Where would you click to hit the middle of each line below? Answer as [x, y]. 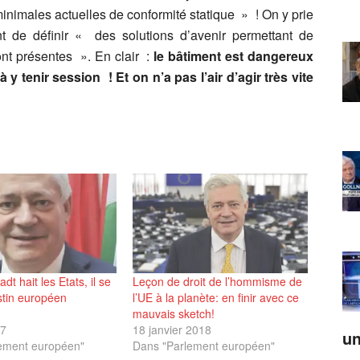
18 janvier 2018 [172, 330]
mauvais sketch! [174, 314]
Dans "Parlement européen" [204, 346]
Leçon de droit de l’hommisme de [218, 282]
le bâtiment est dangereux [234, 56]
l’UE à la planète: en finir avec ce [216, 298]
